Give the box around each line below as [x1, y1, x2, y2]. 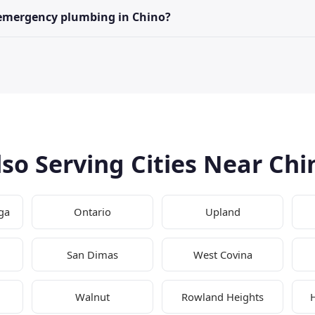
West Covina [193, 247, 252, 262]
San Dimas [66, 247, 118, 262]
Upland [205, 205, 240, 219]
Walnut [75, 290, 110, 304]
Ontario [73, 205, 111, 219]
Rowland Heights [181, 290, 264, 304]
